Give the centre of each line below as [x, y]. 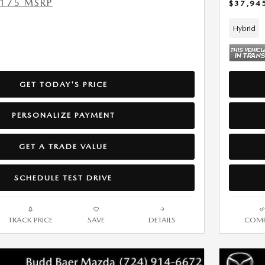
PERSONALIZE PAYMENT [63, 115]
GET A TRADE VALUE [63, 146]
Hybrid [244, 28]
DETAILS [162, 219]
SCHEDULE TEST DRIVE [63, 177]
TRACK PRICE [30, 219]
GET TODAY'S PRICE [63, 84]
